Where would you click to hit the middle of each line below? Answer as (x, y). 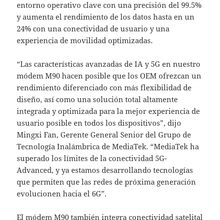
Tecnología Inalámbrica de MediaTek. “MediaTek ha (108, 147)
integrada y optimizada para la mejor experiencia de (109, 111)
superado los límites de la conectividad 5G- (92, 158)
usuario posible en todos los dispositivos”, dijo (99, 123)
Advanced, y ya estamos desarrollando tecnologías (105, 170)
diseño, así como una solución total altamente (97, 99)
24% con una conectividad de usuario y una (93, 29)
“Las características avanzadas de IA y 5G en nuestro (109, 64)
